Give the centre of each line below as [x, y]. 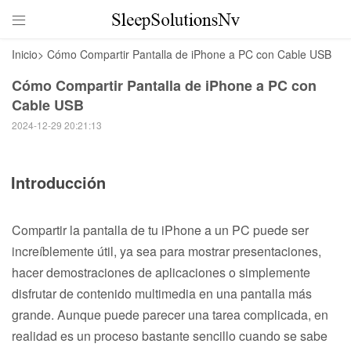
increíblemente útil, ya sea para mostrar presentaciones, [166, 251]
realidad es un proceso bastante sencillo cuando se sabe [170, 335]
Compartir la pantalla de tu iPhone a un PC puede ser [160, 230]
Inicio [25, 54]
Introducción [58, 182]
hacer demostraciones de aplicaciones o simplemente [161, 272]
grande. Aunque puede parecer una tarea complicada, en [170, 314]
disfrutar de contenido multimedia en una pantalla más [162, 293]
